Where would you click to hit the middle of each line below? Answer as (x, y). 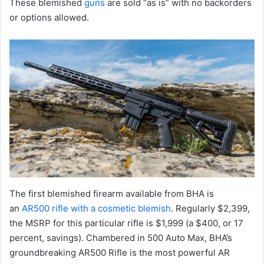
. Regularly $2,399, (210, 208)
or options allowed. (49, 17)
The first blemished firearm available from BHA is (112, 194)
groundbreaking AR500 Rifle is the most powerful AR (120, 253)
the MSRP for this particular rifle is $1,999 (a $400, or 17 (126, 223)
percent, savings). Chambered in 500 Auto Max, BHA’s (121, 238)
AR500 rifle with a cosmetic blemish (96, 208)
